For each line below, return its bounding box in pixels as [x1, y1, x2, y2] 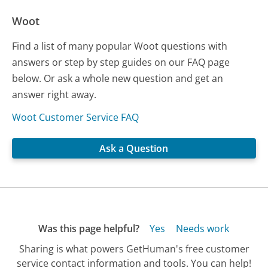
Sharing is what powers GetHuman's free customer [19, 242, 249, 255]
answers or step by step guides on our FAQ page [12, 56, 230, 69]
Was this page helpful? [38, 222, 139, 236]
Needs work [175, 222, 229, 236]
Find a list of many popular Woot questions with [12, 39, 228, 53]
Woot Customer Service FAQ [12, 111, 139, 124]
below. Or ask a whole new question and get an [12, 72, 224, 86]
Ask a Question [99, 142, 169, 156]
